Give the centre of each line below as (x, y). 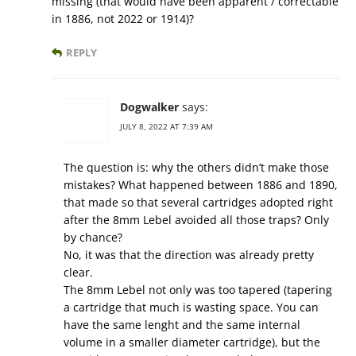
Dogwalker (149, 107)
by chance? (93, 237)
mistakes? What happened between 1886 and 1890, (201, 185)
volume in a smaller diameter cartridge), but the (192, 342)
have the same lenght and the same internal (182, 325)
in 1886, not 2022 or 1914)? (123, 19)
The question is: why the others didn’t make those (196, 167)
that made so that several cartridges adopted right (198, 202)
